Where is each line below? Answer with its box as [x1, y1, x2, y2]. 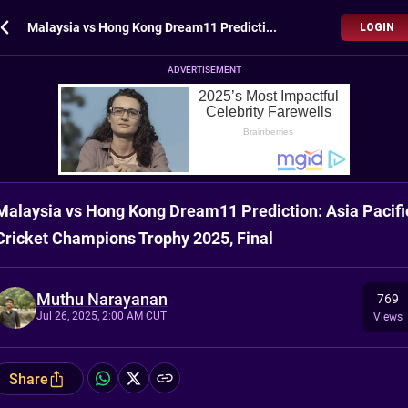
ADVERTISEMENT [167, 65, 241, 75]
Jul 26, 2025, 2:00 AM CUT [36, 309, 167, 322]
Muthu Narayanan [36, 289, 168, 309]
